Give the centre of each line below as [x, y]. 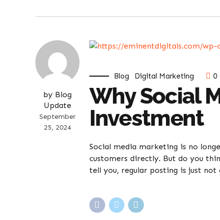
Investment [147, 118]
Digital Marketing [165, 76]
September [57, 117]
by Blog [57, 95]
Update [57, 105]
